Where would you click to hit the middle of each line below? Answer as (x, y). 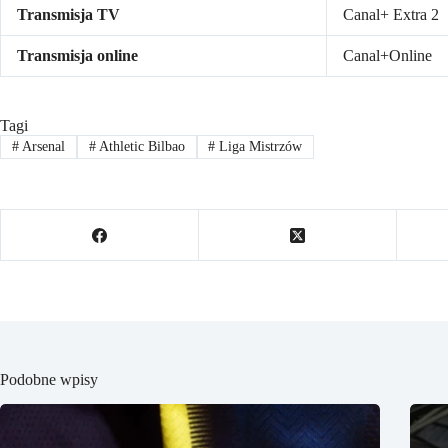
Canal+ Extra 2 (391, 14)
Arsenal (41, 146)
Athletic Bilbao (140, 146)
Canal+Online (387, 55)
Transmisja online (77, 55)
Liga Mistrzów (259, 146)
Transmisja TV (68, 14)
